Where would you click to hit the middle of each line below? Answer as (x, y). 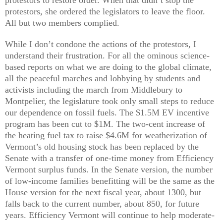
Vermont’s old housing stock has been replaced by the (102, 146)
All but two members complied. (62, 23)
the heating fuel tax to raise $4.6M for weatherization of (106, 135)
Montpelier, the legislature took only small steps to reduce (110, 101)
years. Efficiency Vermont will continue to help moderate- (110, 215)
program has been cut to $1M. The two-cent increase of (105, 124)
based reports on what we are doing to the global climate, (108, 67)
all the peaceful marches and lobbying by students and (103, 78)
